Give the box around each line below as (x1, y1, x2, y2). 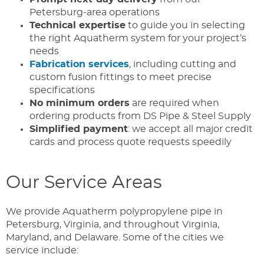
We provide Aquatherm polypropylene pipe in (6, 206, 223, 216)
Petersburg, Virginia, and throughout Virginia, (6, 219, 219, 229)
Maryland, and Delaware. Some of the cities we (6, 232, 224, 242)
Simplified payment (29, 124, 128, 134)
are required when (130, 98, 219, 108)
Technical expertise (29, 20, 126, 30)
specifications (29, 85, 95, 95)
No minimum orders (29, 98, 130, 108)
